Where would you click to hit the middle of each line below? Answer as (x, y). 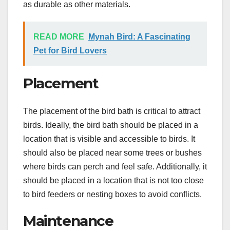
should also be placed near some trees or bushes (112, 152)
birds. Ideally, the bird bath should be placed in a (111, 125)
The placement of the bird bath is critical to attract (112, 111)
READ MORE (59, 37)
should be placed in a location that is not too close (113, 180)
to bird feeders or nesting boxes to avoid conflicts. (112, 194)
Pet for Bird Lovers (70, 51)
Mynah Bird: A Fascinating (139, 37)
